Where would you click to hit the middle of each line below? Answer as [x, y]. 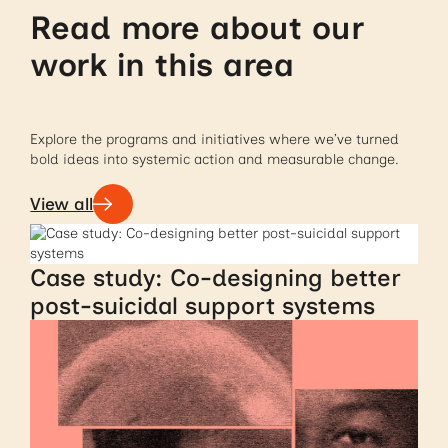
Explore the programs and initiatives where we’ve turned [215, 139]
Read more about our [197, 28]
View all [62, 204]
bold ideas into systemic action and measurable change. [215, 159]
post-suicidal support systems [203, 306]
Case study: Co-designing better [216, 278]
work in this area [162, 65]
